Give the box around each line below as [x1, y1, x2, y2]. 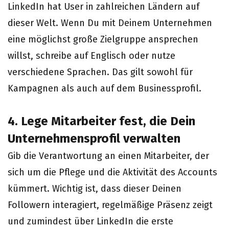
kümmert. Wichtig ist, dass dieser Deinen [8, 183, 181, 194]
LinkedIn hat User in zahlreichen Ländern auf [8, 1, 199, 12]
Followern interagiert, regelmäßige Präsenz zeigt [8, 199, 213, 211]
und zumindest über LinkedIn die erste [8, 216, 173, 227]
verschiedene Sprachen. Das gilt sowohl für [8, 66, 193, 78]
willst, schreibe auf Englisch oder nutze [8, 50, 175, 61]
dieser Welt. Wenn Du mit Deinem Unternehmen [8, 17, 212, 29]
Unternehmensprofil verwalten [8, 131, 180, 146]
